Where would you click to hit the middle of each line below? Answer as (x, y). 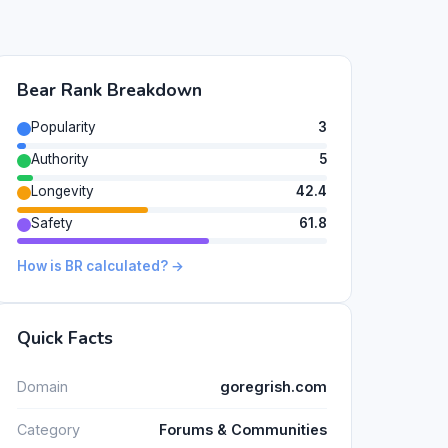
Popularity (63, 127)
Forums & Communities (243, 430)
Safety (52, 222)
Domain (42, 386)
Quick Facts (65, 338)
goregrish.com (273, 386)
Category (48, 430)
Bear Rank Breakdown (109, 90)
